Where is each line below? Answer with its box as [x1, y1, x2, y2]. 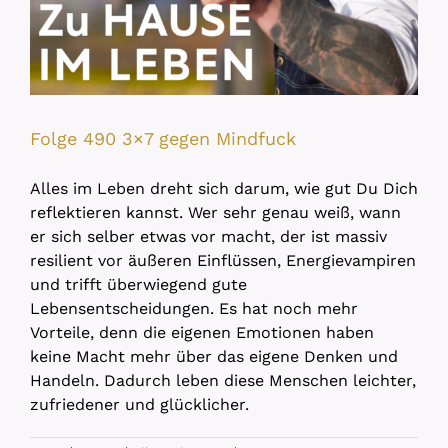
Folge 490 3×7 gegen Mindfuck [30, 128, 296, 149]
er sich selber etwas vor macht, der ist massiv [30, 227, 387, 246]
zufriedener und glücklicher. [30, 395, 249, 414]
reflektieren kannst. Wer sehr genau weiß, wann [30, 203, 401, 222]
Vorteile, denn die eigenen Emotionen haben [30, 323, 374, 342]
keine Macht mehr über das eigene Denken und [30, 347, 398, 366]
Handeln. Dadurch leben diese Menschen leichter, [30, 371, 416, 390]
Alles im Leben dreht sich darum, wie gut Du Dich [30, 179, 418, 198]
